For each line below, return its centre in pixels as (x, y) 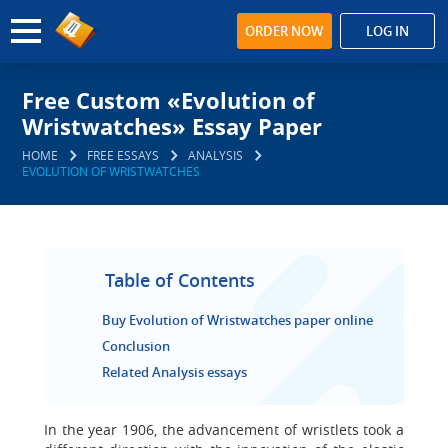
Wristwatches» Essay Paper (172, 126)
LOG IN (387, 31)
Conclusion (136, 346)
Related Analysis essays (174, 372)
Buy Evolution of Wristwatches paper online (237, 320)
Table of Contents (180, 280)
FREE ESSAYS (123, 155)
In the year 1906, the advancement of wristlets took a (224, 429)
